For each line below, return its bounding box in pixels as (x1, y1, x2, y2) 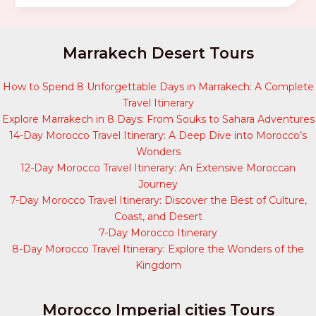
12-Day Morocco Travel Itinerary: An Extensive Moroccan (20, 162, 296, 175)
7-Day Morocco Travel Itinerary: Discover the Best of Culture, (9, 194, 307, 207)
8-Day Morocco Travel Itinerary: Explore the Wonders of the (12, 243, 304, 256)
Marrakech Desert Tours (62, 43, 254, 62)
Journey (138, 178, 178, 191)
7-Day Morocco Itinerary (99, 226, 217, 240)
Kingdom (135, 259, 181, 272)
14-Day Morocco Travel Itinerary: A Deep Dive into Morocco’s (9, 129, 307, 142)
